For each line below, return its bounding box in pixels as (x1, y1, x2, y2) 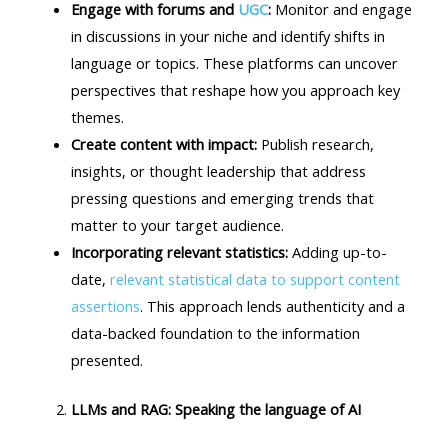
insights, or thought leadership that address (70, 161, 366, 182)
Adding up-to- (287, 242, 387, 263)
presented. (70, 350, 143, 371)
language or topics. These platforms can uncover (70, 53, 398, 74)
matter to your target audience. (70, 215, 284, 236)
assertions (70, 296, 140, 317)
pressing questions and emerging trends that (70, 188, 374, 209)
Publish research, (260, 134, 374, 155)
